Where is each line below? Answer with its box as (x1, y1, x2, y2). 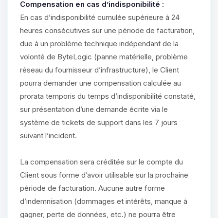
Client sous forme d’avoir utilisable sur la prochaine (20, 170, 188, 180)
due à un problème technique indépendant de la (20, 39, 179, 48)
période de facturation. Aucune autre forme (20, 183, 165, 193)
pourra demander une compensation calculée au (20, 78, 181, 88)
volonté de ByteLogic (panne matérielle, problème (20, 52, 188, 61)
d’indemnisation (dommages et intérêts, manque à (20, 197, 187, 206)
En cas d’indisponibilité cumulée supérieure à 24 (20, 13, 180, 22)
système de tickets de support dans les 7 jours (20, 118, 178, 127)
